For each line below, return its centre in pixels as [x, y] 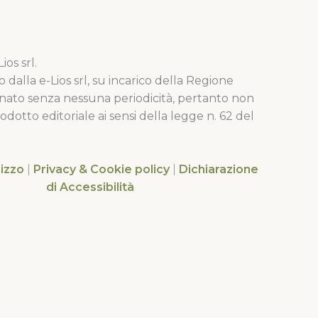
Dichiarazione [219, 169]
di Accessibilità [90, 187]
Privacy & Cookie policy [102, 169]
